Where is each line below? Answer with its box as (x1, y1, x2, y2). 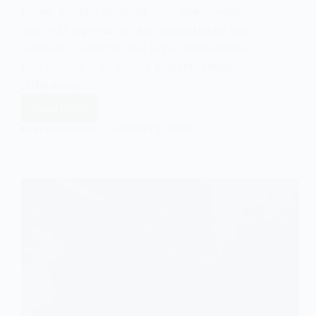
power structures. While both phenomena (21, 4, 241, 19)
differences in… (21, 78, 103, 92)
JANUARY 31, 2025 (112, 123, 192, 135)
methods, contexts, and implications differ (21, 41, 247, 56)
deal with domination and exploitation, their (21, 23, 254, 37)
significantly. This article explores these (21, 59, 232, 74)
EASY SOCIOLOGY (21, 123, 96, 135)
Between (58, 120, 104, 134)
